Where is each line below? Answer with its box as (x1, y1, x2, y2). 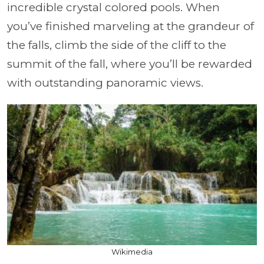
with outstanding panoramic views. (7, 76, 203, 90)
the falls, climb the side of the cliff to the (7, 38, 226, 52)
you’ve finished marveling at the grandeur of (7, 19, 254, 34)
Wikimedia (111, 246, 153, 256)
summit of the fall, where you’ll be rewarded (7, 57, 252, 71)
